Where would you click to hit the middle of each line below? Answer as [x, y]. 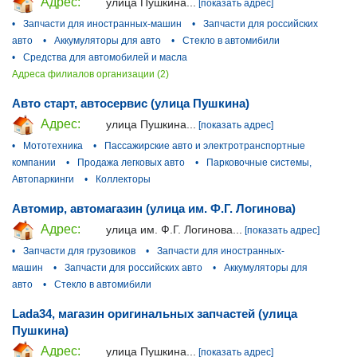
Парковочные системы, [259, 162]
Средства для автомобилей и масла [105, 58]
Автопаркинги [43, 179]
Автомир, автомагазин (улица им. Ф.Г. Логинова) [154, 208]
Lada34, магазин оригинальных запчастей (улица [155, 313]
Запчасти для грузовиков [79, 251]
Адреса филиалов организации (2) [90, 75]
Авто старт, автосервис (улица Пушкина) [131, 104]
